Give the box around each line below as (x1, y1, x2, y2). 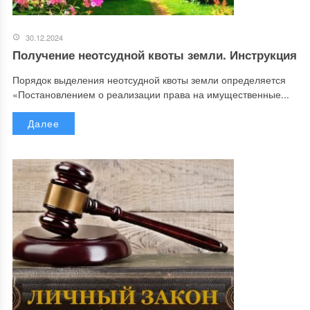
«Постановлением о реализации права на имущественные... (12, 86, 289, 101)
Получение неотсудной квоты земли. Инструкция (12, 46, 297, 63)
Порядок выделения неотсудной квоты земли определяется (12, 72, 286, 86)
